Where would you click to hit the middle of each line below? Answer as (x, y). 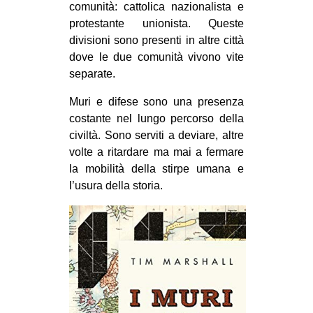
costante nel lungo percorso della (156, 119)
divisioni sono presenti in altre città (156, 41)
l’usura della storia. (116, 186)
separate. (92, 74)
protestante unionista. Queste (156, 24)
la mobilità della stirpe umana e (156, 169)
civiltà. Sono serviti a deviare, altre (156, 136)
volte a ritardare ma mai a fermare (156, 152)
